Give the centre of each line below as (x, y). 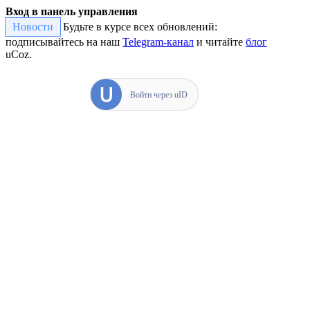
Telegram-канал (158, 42)
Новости (33, 27)
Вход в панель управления (72, 11)
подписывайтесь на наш (64, 42)
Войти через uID (158, 95)
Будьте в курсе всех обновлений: (139, 27)
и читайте (220, 42)
